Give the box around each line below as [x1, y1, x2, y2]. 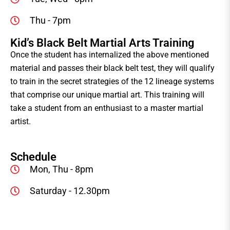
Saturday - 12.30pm [29, 185, 110, 197]
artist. [10, 117, 31, 127]
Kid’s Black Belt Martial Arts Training [10, 36, 195, 50]
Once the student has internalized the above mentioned [10, 50, 209, 60]
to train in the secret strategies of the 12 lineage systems [10, 76, 214, 87]
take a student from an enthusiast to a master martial [10, 103, 203, 113]
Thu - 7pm [29, 15, 71, 26]
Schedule [10, 150, 56, 164]
